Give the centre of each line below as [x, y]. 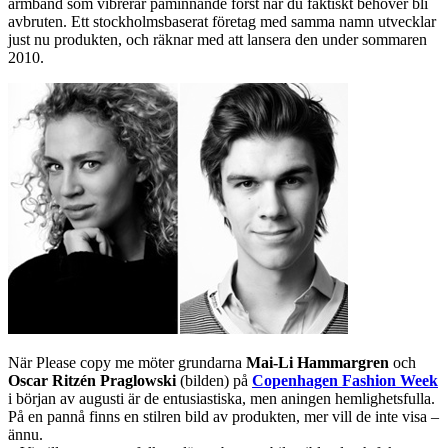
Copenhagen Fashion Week [345, 381]
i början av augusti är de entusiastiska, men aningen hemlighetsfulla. [221, 399]
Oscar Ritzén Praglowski [92, 381]
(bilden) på [214, 381]
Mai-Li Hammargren [317, 363]
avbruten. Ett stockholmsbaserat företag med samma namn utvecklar [222, 22]
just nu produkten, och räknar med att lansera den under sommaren [217, 40]
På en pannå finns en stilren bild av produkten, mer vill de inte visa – [223, 417]
